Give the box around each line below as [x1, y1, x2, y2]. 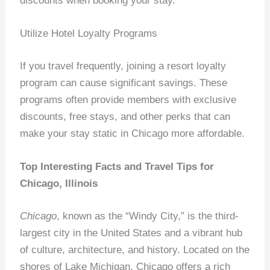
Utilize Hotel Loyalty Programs [20, 28, 158, 40]
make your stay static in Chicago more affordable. [20, 127, 245, 139]
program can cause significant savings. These [20, 77, 228, 89]
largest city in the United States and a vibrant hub [20, 227, 243, 239]
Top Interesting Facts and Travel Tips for [20, 161, 215, 173]
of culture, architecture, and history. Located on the [20, 243, 250, 256]
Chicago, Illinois [20, 178, 98, 190]
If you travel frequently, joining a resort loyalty [20, 60, 227, 72]
